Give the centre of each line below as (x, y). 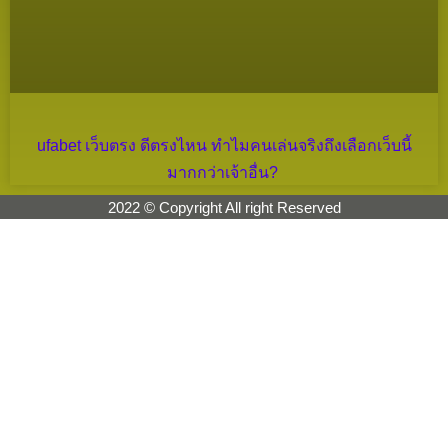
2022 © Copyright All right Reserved (224, 207)
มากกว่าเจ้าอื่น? (224, 172)
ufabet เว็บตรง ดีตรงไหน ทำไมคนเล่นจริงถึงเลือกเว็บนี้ (224, 145)
